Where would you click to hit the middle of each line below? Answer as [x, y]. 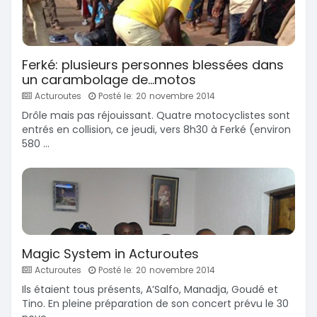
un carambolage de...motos [109, 79]
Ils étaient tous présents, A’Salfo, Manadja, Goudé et [150, 289]
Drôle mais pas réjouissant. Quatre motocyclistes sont [156, 115]
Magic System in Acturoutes [110, 253]
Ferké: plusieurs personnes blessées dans [153, 64]
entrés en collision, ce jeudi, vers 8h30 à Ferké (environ [156, 129]
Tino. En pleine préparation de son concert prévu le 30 [155, 303]
